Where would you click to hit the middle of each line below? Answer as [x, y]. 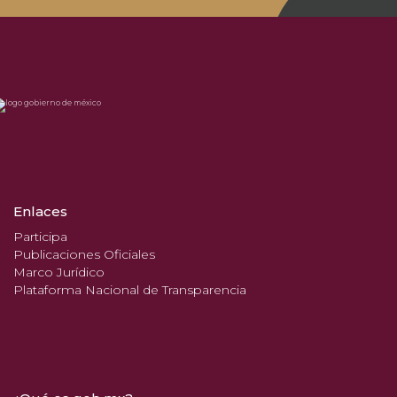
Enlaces [40, 212]
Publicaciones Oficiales [84, 255]
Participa [40, 237]
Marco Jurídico [59, 272]
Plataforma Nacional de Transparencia [130, 290]
